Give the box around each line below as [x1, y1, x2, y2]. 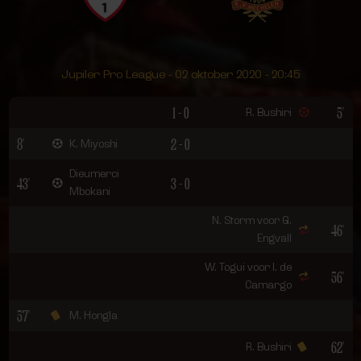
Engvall [257, 230, 292, 246]
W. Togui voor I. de [205, 259, 292, 275]
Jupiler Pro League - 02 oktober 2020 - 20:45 [60, 66, 301, 82]
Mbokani [69, 184, 110, 199]
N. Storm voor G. [212, 213, 292, 228]
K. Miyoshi [69, 135, 118, 151]
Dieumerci [69, 166, 119, 181]
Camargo [245, 277, 292, 293]
